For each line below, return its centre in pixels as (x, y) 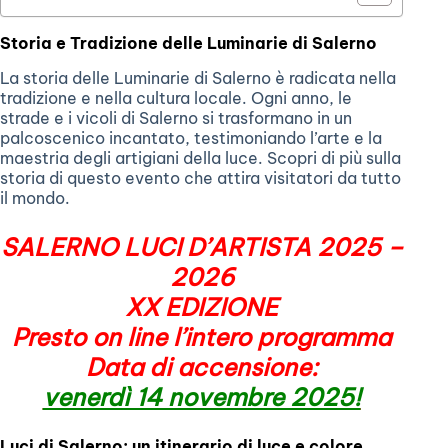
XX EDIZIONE (202, 307)
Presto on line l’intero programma (202, 337)
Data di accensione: (201, 367)
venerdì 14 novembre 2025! (201, 397)
